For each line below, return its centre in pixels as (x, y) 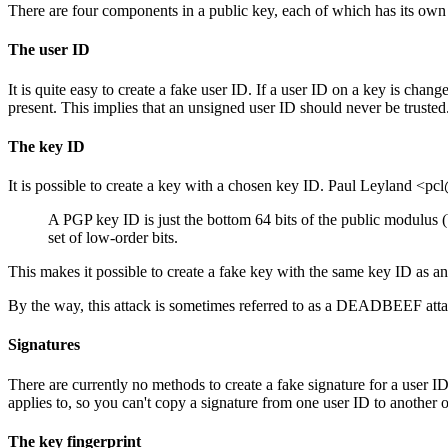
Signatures (44, 345)
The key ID (46, 146)
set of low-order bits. (113, 238)
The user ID (49, 50)
